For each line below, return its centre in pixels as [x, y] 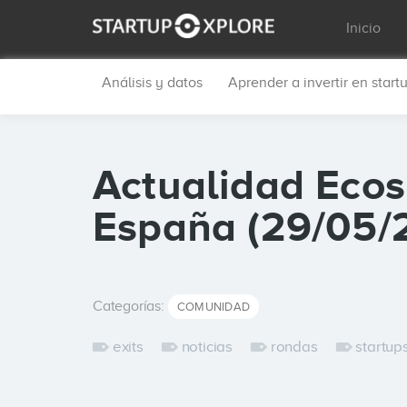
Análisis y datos [152, 83]
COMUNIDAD [213, 307]
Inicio [364, 28]
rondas [294, 347]
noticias [207, 347]
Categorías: [130, 306]
